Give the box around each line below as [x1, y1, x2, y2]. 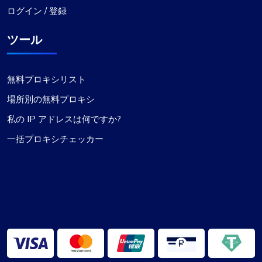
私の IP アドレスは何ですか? [7, 113, 121, 125]
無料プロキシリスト [7, 74, 86, 85]
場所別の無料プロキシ [7, 94, 95, 105]
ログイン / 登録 [7, 5, 67, 17]
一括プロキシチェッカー [7, 133, 104, 145]
